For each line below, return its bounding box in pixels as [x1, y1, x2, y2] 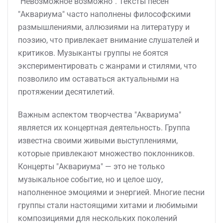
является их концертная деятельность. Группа [18, 123, 190, 132]
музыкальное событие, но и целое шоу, [18, 175, 163, 184]
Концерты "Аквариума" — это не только [18, 162, 165, 171]
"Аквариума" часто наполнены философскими [18, 9, 191, 19]
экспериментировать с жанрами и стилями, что [18, 61, 197, 71]
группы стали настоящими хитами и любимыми [18, 201, 198, 210]
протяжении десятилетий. [18, 87, 114, 97]
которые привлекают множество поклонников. [18, 149, 195, 158]
